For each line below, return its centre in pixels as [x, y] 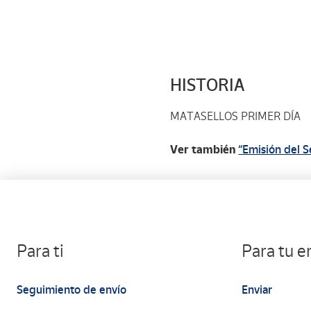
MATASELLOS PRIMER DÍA [236, 116]
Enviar [257, 290]
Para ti [40, 251]
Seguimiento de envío [72, 290]
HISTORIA [208, 85]
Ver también [204, 150]
